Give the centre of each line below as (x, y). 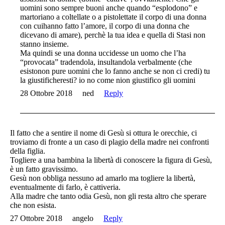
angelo (83, 218)
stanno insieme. (44, 44)
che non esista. (33, 205)
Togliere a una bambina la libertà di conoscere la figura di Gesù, (111, 160)
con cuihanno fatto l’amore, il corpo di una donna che (105, 26)
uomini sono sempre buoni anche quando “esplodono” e (109, 8)
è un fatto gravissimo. (44, 169)
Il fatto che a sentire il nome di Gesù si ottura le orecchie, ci (103, 133)
